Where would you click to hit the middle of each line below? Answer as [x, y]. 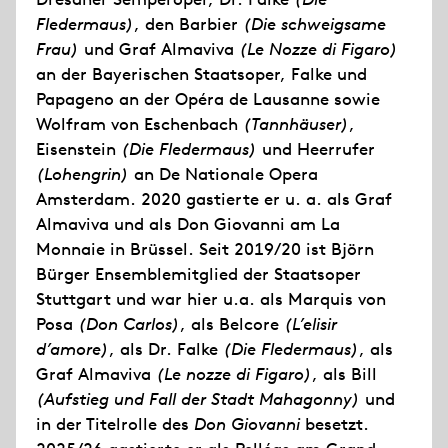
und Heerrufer [316, 149]
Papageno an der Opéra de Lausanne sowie [208, 99]
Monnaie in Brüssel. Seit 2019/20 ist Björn [205, 249]
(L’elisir [310, 324]
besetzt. [334, 424]
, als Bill [344, 374]
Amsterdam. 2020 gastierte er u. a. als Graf [214, 199]
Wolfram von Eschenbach [139, 124]
